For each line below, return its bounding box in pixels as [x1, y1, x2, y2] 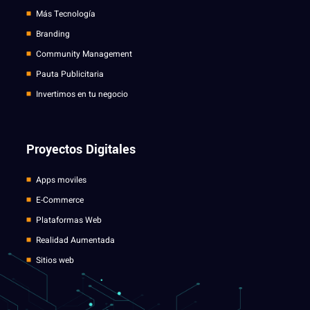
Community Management [35, 47, 132, 60]
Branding [35, 27, 70, 40]
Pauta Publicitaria [35, 67, 104, 80]
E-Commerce [35, 193, 84, 206]
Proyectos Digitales [26, 140, 136, 158]
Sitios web [35, 253, 74, 266]
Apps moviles [35, 173, 86, 186]
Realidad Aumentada [35, 233, 115, 246]
